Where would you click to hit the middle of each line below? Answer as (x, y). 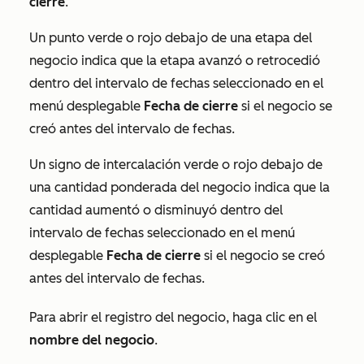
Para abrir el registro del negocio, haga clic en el (173, 317)
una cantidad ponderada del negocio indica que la (180, 187)
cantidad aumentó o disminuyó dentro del (156, 210)
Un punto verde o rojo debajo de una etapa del (171, 37)
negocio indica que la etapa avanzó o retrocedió (175, 60)
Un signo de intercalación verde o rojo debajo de (176, 164)
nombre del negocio (92, 340)
